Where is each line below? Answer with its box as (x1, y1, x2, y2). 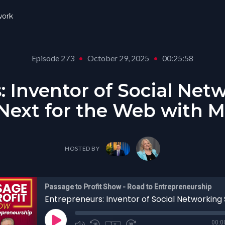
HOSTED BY (65, 145, 100, 152)
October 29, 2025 (87, 53, 149, 63)
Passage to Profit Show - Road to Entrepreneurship (45, 183, 211, 191)
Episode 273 (32, 53, 74, 63)
